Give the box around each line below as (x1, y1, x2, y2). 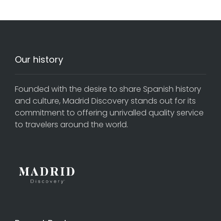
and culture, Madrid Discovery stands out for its (15, 95, 196, 107)
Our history (15, 53, 63, 66)
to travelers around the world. (15, 119, 128, 130)
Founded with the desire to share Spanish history (15, 83, 201, 95)
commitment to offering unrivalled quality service (15, 107, 204, 118)
